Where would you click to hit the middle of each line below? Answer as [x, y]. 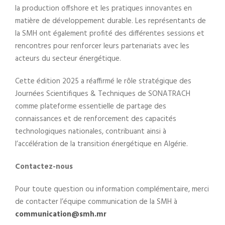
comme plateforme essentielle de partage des [91, 107]
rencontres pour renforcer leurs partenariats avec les [102, 46]
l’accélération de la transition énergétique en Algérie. [101, 144]
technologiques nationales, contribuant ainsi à [91, 132]
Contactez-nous [44, 167]
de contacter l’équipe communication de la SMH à [96, 202]
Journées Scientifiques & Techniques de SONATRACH [103, 94]
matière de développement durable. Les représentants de [110, 21]
